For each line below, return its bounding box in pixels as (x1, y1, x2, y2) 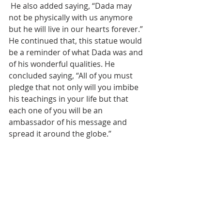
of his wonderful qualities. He (9, 59, 117, 70)
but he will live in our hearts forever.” (9, 24, 145, 35)
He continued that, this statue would (9, 35, 144, 46)
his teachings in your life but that (9, 93, 130, 105)
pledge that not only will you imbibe (9, 82, 140, 93)
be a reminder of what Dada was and (9, 47, 145, 58)
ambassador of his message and (9, 117, 129, 128)
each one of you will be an (9, 105, 105, 116)
